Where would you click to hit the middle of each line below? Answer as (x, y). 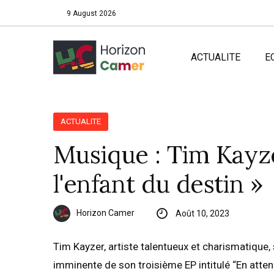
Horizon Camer (106, 213)
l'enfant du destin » (158, 184)
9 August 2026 (92, 13)
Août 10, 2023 (202, 214)
